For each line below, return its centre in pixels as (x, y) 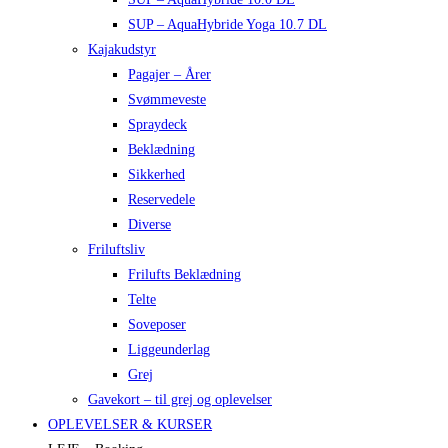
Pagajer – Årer (169, 74)
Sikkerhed (156, 174)
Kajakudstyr (122, 49)
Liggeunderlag (169, 349)
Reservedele (161, 199)
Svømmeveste (167, 99)
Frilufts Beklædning (184, 274)
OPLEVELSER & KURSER (130, 424)
